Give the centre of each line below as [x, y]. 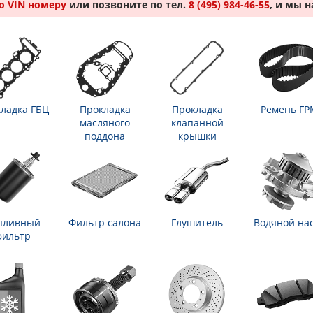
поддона [105, 136]
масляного [105, 123]
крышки [197, 136]
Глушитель [197, 223]
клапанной [197, 123]
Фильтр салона [105, 223]
